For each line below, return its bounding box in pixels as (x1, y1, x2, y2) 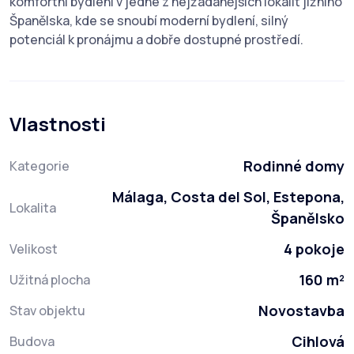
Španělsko (271, 209, 345, 228)
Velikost (9, 240, 58, 258)
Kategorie (9, 157, 70, 175)
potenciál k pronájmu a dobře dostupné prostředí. (9, 31, 303, 49)
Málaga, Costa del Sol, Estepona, (112, 187, 345, 207)
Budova (9, 333, 55, 351)
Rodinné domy (243, 156, 345, 176)
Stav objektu (9, 302, 85, 320)
